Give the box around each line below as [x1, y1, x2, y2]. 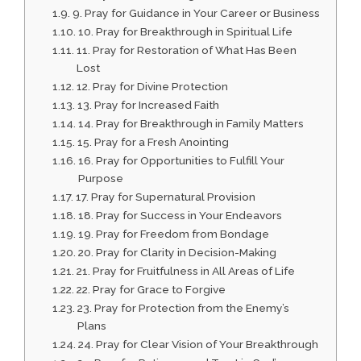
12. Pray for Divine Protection [76, 80, 228, 93]
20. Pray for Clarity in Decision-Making [77, 246, 276, 259]
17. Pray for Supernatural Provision [75, 190, 255, 204]
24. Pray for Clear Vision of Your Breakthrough [77, 338, 318, 351]
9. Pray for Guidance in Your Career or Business [72, 6, 320, 20]
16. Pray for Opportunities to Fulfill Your [77, 154, 284, 168]
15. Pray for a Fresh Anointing [77, 135, 229, 149]
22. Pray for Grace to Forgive [76, 283, 226, 297]
